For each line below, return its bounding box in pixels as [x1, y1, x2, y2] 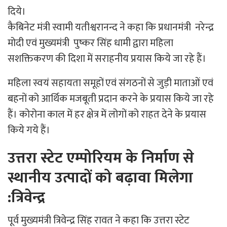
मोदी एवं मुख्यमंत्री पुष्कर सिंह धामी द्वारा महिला [8, 34, 173, 52]
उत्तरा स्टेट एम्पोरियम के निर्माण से [8, 145, 194, 171]
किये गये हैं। [8, 122, 50, 139]
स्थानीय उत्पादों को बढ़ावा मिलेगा [8, 165, 193, 191]
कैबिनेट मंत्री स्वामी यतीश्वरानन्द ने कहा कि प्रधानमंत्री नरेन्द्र [8, 19, 214, 36]
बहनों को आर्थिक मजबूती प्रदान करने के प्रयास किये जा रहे [8, 90, 214, 108]
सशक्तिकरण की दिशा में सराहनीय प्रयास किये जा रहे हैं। [8, 50, 206, 68]
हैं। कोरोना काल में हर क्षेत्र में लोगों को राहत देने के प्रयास [8, 106, 206, 124]
